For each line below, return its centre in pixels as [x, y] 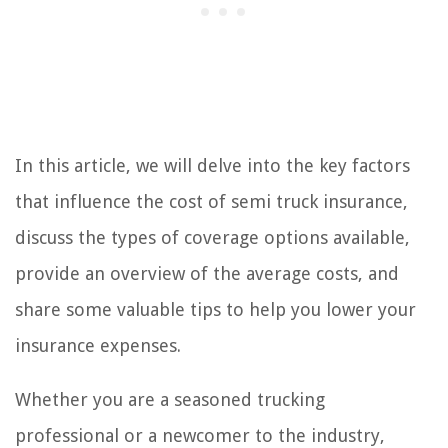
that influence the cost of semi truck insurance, [211, 202]
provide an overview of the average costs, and [207, 274]
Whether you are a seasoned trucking [170, 400]
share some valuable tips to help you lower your [215, 310]
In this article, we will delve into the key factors [212, 166]
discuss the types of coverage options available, [212, 238]
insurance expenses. [98, 346]
